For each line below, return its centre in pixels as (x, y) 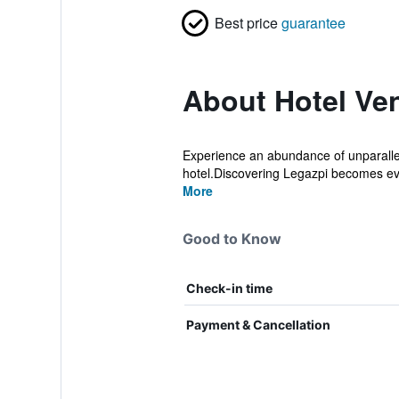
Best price (246, 23)
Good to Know (232, 239)
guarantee (313, 23)
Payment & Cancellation (258, 325)
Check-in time (229, 288)
